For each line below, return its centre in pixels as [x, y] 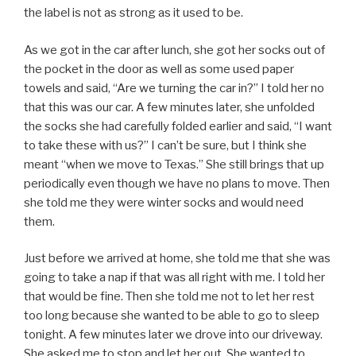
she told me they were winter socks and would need [164, 202]
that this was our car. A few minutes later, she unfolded [169, 107]
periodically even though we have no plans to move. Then [177, 183]
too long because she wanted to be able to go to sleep [172, 316]
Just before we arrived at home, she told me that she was [177, 259]
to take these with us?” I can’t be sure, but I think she [165, 145]
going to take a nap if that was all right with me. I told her [174, 278]
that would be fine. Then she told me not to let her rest [169, 297]
